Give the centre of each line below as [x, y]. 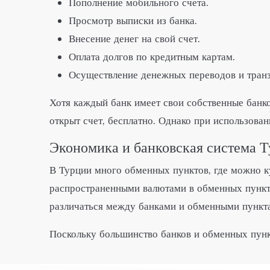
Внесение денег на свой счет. [134, 39]
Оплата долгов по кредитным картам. [152, 57]
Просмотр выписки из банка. [133, 20]
